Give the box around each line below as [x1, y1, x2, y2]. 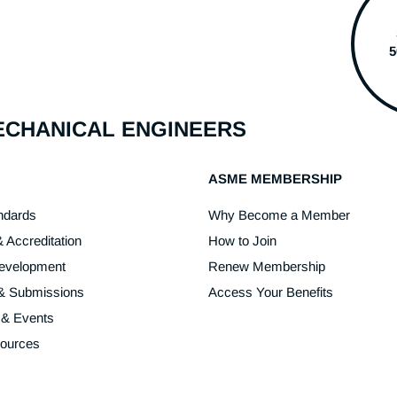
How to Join [207, 232, 276, 248]
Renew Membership [207, 258, 325, 274]
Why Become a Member [207, 206, 350, 222]
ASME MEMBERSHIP [207, 170, 342, 186]
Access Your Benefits [207, 284, 333, 300]
